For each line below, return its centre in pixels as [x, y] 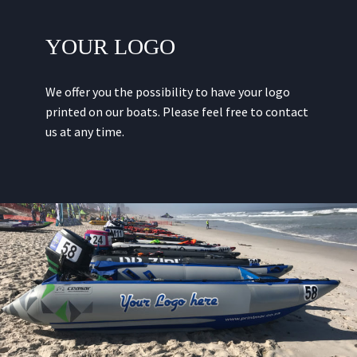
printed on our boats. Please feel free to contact [177, 112]
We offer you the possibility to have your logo [167, 92]
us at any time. [84, 132]
